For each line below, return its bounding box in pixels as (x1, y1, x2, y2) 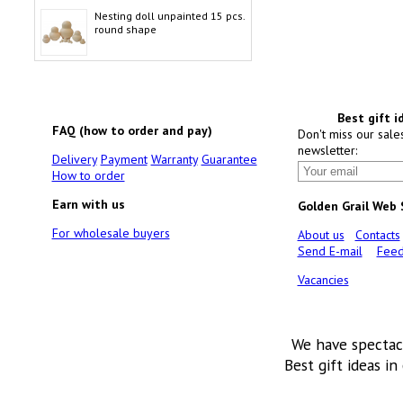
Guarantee (201, 151, 257, 167)
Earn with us (51, 196, 125, 212)
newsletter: (297, 142, 357, 158)
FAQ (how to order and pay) (51, 122, 212, 139)
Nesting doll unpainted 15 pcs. (94, 9, 245, 22)
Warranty (150, 151, 198, 167)
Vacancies (297, 272, 349, 288)
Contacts (354, 227, 400, 243)
